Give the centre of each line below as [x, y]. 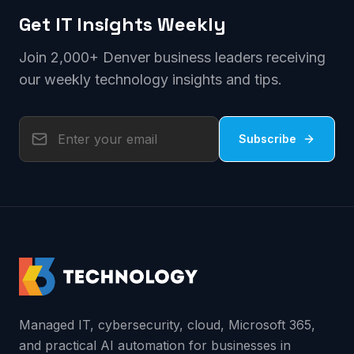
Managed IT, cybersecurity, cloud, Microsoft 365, [167, 325]
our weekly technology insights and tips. [151, 79]
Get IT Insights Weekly [122, 24]
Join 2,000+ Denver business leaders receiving [172, 57]
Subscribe [267, 139]
